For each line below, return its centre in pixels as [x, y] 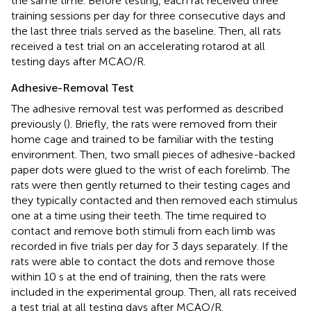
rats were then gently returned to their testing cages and [151, 185]
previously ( [39, 124]
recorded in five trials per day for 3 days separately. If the [150, 246]
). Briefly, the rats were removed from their [172, 124]
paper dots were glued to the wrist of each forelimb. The [151, 170]
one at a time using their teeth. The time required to [139, 216]
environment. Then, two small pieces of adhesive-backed [153, 155]
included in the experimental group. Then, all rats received [154, 292]
